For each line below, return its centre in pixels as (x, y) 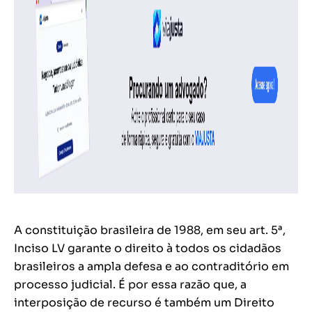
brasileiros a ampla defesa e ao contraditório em (151, 267)
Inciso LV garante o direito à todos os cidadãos (148, 249)
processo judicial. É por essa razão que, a (130, 285)
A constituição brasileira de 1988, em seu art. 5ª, (150, 231)
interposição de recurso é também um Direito (144, 303)
